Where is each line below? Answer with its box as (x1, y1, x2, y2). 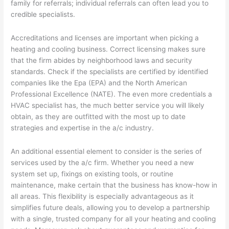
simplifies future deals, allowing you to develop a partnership (11, 203, 210, 212)
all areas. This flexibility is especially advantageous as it (11, 192, 194, 201)
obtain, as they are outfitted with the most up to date (11, 112, 186, 121)
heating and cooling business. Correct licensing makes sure (11, 45, 206, 54)
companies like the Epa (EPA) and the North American (11, 79, 188, 87)
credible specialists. (11, 10, 76, 19)
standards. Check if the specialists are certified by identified (11, 67, 209, 76)
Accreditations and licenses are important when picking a (11, 34, 199, 42)
